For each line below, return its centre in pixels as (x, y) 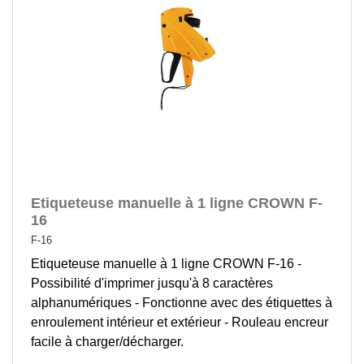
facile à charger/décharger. (108, 341)
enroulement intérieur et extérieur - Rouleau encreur (180, 322)
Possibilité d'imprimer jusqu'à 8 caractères (152, 283)
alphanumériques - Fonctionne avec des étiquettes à (182, 302)
